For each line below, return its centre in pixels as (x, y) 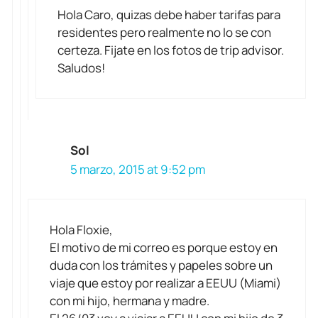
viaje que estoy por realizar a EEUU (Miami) (165, 283)
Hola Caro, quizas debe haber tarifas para (169, 15)
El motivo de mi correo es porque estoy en (164, 247)
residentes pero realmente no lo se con (164, 33)
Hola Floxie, (81, 229)
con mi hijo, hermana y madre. (130, 300)
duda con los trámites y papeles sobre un (161, 265)
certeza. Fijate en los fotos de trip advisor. (171, 50)
